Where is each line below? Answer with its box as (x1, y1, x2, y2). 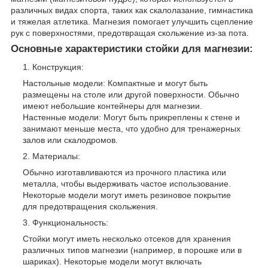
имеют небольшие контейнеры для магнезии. (23, 100, 202, 111)
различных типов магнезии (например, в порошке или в (23, 245, 242, 255)
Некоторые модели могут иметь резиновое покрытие (23, 190, 231, 200)
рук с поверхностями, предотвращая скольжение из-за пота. (11, 28, 249, 38)
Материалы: (32, 151, 80, 161)
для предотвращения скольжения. (23, 201, 158, 211)
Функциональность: (32, 217, 108, 227)
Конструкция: (32, 62, 84, 72)
